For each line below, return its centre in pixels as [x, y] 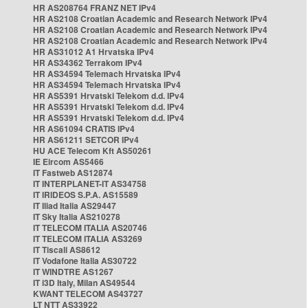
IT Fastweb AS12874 [73, 173]
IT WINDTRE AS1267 [73, 272]
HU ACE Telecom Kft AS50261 [92, 151]
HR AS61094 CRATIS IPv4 [84, 129]
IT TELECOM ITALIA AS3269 [88, 239]
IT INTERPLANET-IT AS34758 [90, 184]
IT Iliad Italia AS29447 [75, 206]
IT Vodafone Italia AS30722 [85, 261]
